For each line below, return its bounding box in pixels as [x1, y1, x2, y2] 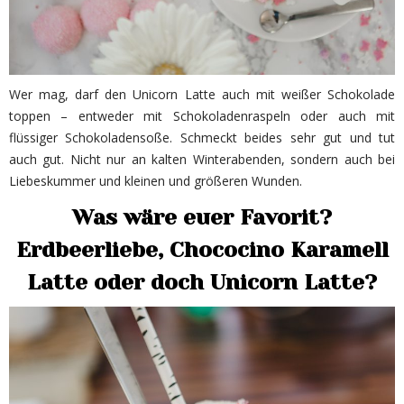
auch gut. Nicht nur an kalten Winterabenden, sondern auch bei [9, 151, 395, 169]
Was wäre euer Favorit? [72, 205, 332, 231]
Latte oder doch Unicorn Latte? [27, 270, 377, 296]
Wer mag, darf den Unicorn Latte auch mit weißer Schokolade [9, 86, 395, 104]
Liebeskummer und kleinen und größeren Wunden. [9, 172, 302, 190]
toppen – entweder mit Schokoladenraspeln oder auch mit [9, 107, 395, 125]
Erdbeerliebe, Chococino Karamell [15, 237, 389, 263]
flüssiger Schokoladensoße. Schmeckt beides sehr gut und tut [9, 129, 395, 147]
